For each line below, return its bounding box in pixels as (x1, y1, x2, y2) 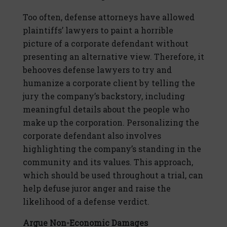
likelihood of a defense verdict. (23, 196, 149, 207)
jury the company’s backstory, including (23, 91, 185, 102)
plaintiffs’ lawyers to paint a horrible (23, 25, 173, 36)
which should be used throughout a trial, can (23, 170, 203, 181)
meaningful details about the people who (23, 104, 190, 115)
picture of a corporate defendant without (23, 38, 188, 49)
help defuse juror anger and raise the (23, 183, 171, 194)
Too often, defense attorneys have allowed (23, 12, 195, 23)
